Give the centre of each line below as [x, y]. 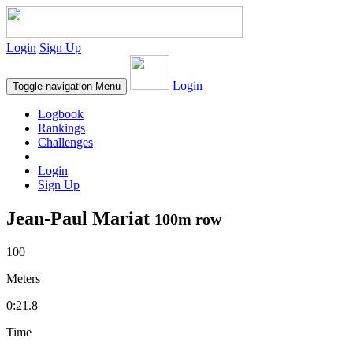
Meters [23, 278]
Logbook [61, 114]
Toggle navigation [52, 86]
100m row [188, 219]
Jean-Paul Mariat [80, 218]
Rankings [61, 128]
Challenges [65, 142]
